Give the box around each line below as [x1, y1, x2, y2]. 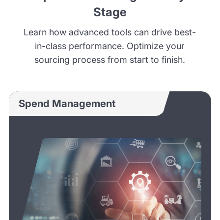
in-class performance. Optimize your [35, 40, 185, 51]
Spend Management [18, 97, 115, 110]
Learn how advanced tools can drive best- [24, 27, 196, 37]
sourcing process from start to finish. [34, 54, 186, 65]
